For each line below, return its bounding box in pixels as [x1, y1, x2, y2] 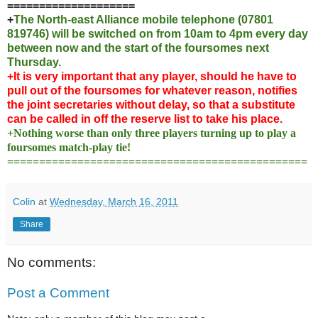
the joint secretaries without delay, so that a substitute [7, 98, 295, 111]
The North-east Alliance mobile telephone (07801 [13, 13, 273, 26]
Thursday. [7, 55, 61, 68]
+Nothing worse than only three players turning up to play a [7, 126, 296, 139]
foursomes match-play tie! [7, 141, 131, 153]
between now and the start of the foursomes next [7, 41, 269, 54]
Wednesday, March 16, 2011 [50, 195, 178, 207]
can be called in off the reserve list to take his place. [7, 112, 283, 125]
